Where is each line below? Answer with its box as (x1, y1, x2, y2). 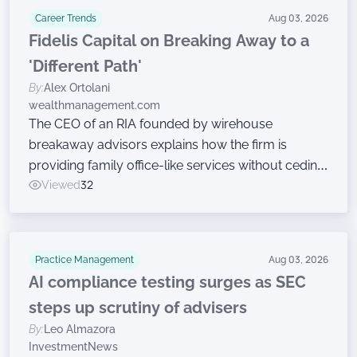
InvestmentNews (29, 340, 118, 353)
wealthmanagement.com (29, 99, 160, 112)
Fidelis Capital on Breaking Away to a (29, 31, 309, 50)
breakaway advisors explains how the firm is (29, 137, 287, 152)
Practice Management (35, 254, 134, 265)
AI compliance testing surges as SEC (29, 273, 306, 292)
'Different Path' (29, 57, 142, 76)
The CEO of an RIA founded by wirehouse (29, 116, 273, 131)
